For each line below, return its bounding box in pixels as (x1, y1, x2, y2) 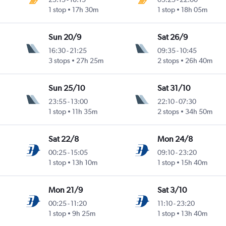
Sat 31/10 (157, 83, 190, 93)
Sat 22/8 (48, 134, 79, 144)
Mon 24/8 (157, 134, 193, 144)
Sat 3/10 (157, 185, 187, 195)
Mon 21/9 (48, 185, 83, 195)
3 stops (48, 56, 71, 65)
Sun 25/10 (48, 83, 85, 93)
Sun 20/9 (48, 32, 82, 42)
